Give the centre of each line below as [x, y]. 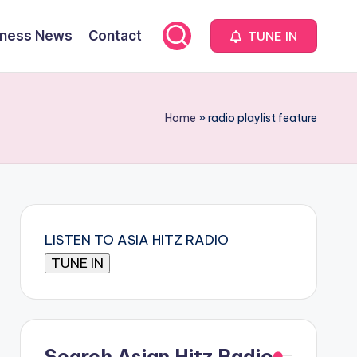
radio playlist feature [263, 118]
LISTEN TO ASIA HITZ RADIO [136, 240]
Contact [115, 35]
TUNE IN [271, 36]
